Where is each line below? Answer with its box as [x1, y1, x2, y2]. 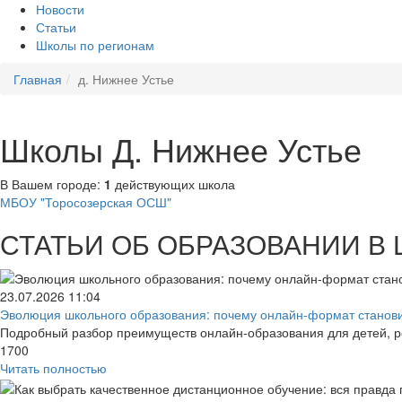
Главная [13, 70, 62, 88]
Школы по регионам [36, 36, 154, 54]
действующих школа [111, 175, 235, 193]
